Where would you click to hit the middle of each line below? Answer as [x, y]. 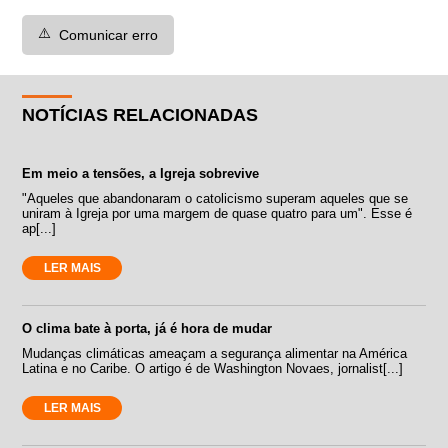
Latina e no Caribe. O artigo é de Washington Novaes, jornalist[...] [213, 368]
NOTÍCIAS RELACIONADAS [140, 114]
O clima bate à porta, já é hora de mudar [147, 328]
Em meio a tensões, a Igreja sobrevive [141, 173]
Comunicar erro [109, 34]
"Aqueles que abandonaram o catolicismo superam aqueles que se [215, 198]
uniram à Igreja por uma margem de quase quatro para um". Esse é [217, 213]
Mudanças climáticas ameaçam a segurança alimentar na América [215, 353]
